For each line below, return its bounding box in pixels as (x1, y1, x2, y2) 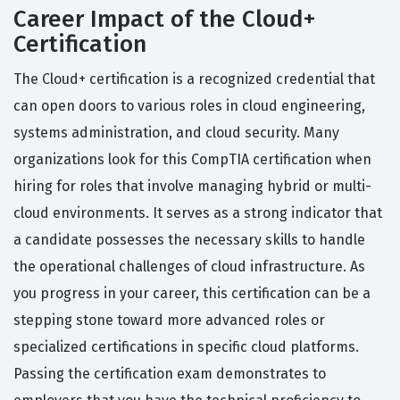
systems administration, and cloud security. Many (13, 124, 339, 142)
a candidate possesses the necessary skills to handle (13, 231, 365, 249)
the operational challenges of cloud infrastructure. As (13, 258, 365, 276)
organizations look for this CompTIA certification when (13, 151, 371, 169)
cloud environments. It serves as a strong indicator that (13, 204, 382, 222)
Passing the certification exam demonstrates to (13, 365, 326, 383)
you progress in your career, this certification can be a (13, 285, 371, 303)
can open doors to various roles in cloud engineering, (13, 97, 365, 115)
